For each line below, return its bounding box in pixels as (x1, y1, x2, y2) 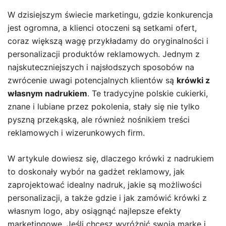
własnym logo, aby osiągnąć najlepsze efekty (8, 206, 181, 216)
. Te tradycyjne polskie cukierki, (87, 88, 208, 98)
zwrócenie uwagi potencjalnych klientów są (8, 75, 177, 85)
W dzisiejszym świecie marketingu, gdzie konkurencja (8, 10, 213, 20)
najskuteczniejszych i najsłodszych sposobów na (8, 62, 194, 72)
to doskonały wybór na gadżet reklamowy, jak (8, 166, 185, 177)
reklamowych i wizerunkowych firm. (8, 128, 145, 138)
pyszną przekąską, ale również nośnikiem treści (8, 115, 190, 125)
